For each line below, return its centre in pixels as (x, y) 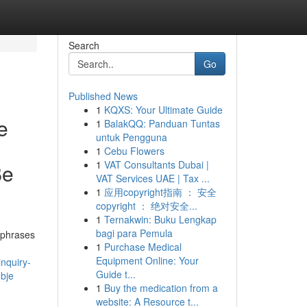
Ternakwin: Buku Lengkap (160, 219)
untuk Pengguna (131, 137)
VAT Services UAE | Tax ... (152, 178)
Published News (103, 96)
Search (84, 45)
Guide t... (115, 274)
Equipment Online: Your (147, 260)
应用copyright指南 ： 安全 (160, 192)
